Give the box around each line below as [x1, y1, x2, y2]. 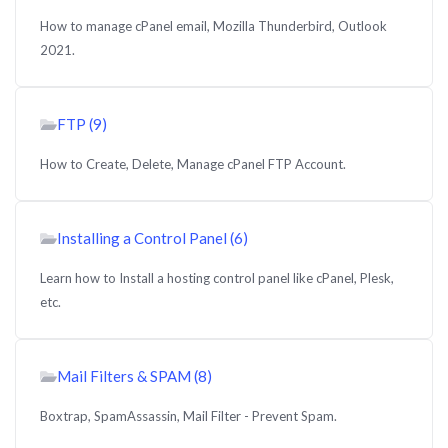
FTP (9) [57, 115, 107, 133]
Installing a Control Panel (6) [57, 229, 248, 247]
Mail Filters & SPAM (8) [57, 367, 212, 385]
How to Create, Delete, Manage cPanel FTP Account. [40, 156, 346, 172]
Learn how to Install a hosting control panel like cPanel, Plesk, [40, 270, 394, 286]
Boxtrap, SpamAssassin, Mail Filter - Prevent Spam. [40, 408, 337, 424]
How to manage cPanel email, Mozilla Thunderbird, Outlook [40, 18, 387, 34]
